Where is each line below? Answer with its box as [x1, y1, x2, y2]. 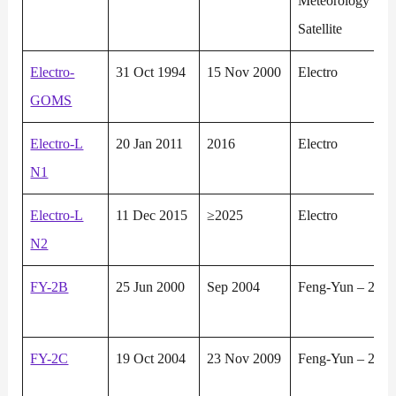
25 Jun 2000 [116, 278, 186, 296]
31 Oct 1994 [116, 64, 187, 81]
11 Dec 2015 [116, 207, 188, 225]
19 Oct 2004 [116, 350, 187, 368]
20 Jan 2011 [116, 135, 184, 153]
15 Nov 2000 [207, 64, 282, 81]
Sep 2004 [207, 278, 261, 296]
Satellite [298, 20, 343, 38]
